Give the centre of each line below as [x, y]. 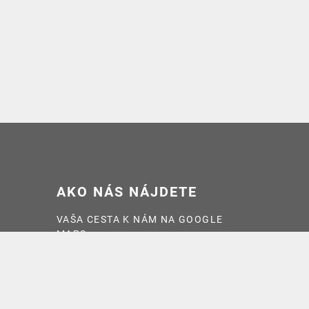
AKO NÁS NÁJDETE [127, 192]
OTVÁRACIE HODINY [131, 290]
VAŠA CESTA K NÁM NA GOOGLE [140, 220]
